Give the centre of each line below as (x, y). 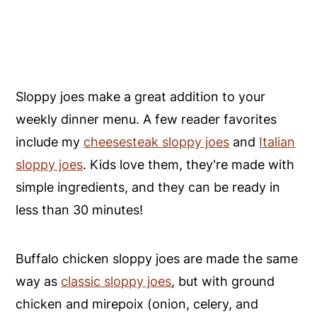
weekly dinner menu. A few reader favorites (146, 119)
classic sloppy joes (116, 281)
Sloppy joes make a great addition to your (141, 96)
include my (50, 142)
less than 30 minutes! (80, 209)
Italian (277, 142)
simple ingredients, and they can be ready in (148, 187)
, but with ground (223, 281)
